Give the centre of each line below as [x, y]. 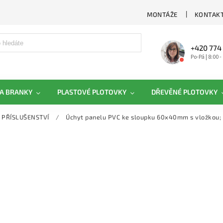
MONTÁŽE [162, 14]
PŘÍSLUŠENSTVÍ [25, 117]
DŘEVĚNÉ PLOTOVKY [184, 92]
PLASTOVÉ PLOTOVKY [92, 92]
